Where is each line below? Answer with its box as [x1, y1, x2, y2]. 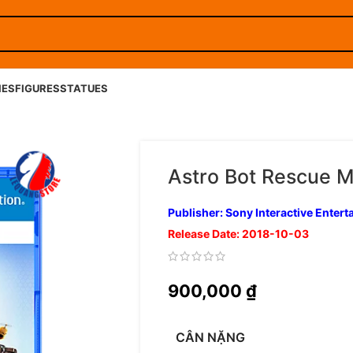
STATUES [60, 82, 108, 95]
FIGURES [15, 82, 60, 95]
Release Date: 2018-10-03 [167, 227, 309, 240]
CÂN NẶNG [175, 329, 245, 346]
